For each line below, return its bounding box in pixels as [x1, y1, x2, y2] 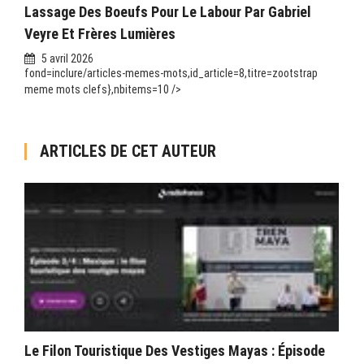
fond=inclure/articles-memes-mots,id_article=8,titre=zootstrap [24, 66, 318, 80]
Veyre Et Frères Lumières [24, 24, 175, 42]
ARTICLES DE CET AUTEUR [39, 141, 216, 161]
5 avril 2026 [41, 51, 93, 65]
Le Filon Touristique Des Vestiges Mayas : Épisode [24, 342, 325, 360]
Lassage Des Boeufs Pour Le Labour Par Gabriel [24, 2, 311, 20]
